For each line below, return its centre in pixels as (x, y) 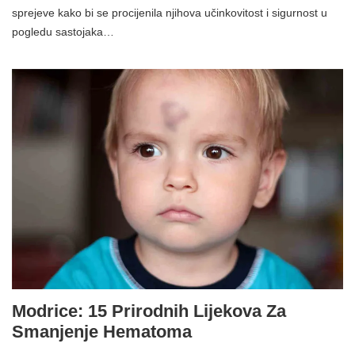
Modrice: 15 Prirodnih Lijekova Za (149, 311)
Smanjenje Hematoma (102, 332)
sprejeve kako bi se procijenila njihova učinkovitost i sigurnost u (170, 12)
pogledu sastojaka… (63, 31)
